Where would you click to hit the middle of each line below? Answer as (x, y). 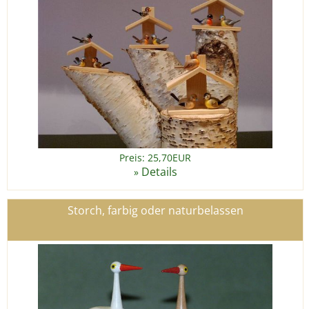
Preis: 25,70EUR (155, 157)
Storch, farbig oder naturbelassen (155, 211)
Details (159, 171)
